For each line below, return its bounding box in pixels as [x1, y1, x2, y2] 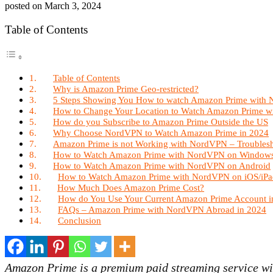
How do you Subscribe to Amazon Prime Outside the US [53, 116, 269, 127]
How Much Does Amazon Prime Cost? [57, 182, 205, 193]
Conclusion [58, 215, 102, 225]
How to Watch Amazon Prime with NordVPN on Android [53, 160, 271, 171]
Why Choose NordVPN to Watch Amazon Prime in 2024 [53, 127, 269, 138]
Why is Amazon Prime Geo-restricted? [53, 83, 199, 94]
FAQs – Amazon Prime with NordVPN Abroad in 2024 [58, 204, 267, 214]
